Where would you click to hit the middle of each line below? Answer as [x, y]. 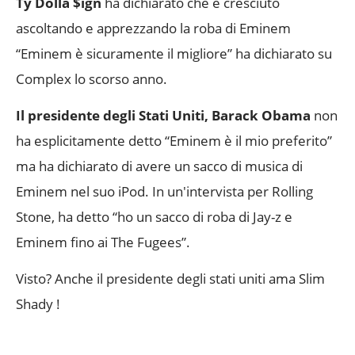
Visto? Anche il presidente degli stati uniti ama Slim [170, 279]
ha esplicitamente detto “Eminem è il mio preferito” [174, 140]
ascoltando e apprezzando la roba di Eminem [153, 28]
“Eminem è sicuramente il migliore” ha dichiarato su [174, 53]
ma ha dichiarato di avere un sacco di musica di [159, 166]
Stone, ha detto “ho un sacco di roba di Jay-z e [154, 216]
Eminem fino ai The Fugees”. [105, 242]
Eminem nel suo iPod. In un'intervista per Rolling [164, 191]
